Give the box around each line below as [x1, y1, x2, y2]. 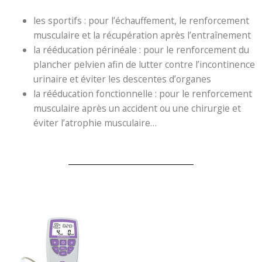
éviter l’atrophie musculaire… [33, 116, 157, 129]
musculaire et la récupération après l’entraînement [33, 28, 251, 42]
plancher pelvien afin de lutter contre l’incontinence [33, 57, 255, 71]
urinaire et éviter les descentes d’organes [33, 72, 211, 85]
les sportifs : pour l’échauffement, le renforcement [33, 13, 249, 27]
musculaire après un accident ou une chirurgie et [33, 101, 241, 115]
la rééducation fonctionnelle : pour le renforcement [33, 87, 252, 100]
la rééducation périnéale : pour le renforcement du [33, 43, 249, 56]
